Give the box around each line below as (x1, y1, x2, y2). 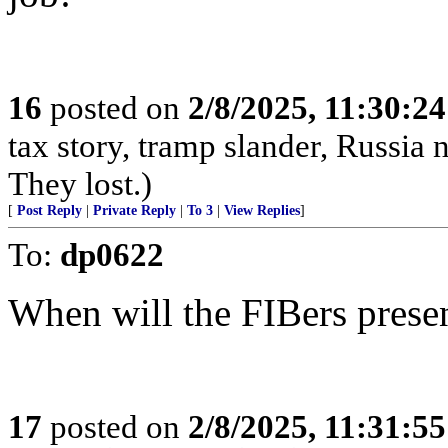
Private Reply (93, 203, 176, 218)
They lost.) (8, 165, 152, 202)
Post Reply (17, 203, 82, 218)
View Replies (224, 203, 300, 218)
